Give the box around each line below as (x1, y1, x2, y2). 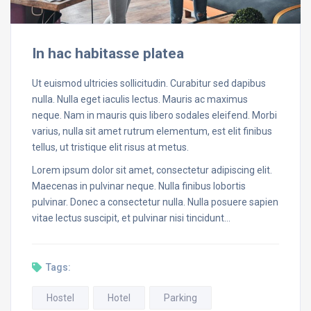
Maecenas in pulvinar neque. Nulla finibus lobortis (32, 180, 246, 192)
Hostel (47, 292, 74, 303)
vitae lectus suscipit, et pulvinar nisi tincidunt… (32, 212, 230, 224)
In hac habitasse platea (32, 44, 184, 62)
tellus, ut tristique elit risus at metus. (32, 141, 189, 153)
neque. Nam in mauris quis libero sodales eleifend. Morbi (32, 109, 277, 121)
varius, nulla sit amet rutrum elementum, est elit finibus (32, 125, 272, 137)
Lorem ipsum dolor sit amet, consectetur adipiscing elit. (32, 164, 272, 176)
